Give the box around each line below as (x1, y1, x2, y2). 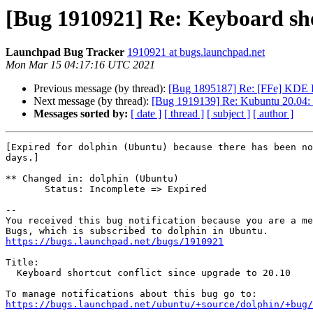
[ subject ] (207, 108, 250, 120)
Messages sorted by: (34, 108, 128, 120)
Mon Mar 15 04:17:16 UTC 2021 (6, 59, 155, 71)
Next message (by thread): (34, 95, 152, 108)
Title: (6, 257, 39, 268)
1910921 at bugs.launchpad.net (127, 46, 265, 59)
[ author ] (253, 108, 293, 120)
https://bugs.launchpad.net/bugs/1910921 (6, 236, 224, 247)
